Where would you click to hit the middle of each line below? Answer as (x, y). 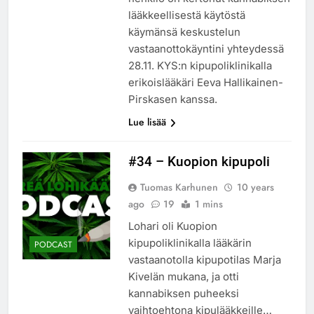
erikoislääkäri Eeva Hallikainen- (205, 82)
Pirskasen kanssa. (172, 99)
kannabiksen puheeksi (183, 293)
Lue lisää (147, 122)
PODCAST (53, 245)
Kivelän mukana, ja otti (183, 276)
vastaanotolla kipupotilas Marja (204, 259)
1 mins (209, 204)
